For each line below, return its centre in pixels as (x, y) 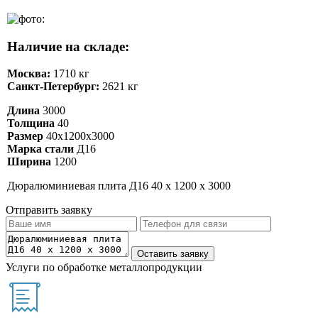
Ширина (29, 162)
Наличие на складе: (68, 46)
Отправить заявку (49, 210)
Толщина (31, 124)
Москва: (29, 74)
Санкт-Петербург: (53, 87)
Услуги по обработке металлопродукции (104, 268)
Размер (25, 136)
